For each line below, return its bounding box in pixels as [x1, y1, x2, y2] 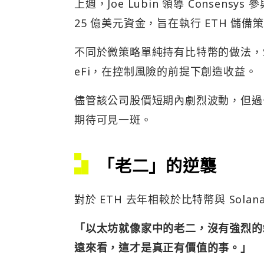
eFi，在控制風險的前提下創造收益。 [74, 64, 257, 79]
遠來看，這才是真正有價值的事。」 [74, 240, 252, 255]
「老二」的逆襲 [98, 154, 217, 177]
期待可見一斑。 [74, 113, 152, 127]
